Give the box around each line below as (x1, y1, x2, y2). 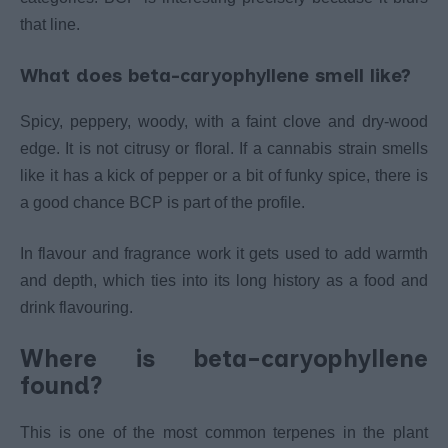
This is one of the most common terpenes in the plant (20, 423, 428, 441)
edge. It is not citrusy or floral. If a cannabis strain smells (20, 140, 428, 158)
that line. (20, 16, 80, 34)
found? (20, 371, 102, 401)
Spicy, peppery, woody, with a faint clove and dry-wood (20, 113, 428, 131)
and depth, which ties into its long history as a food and (20, 272, 428, 290)
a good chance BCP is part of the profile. (20, 194, 305, 212)
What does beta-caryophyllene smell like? (20, 64, 411, 88)
